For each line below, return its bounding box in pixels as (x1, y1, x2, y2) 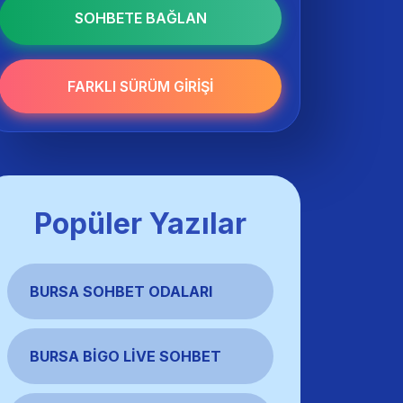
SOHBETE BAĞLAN (74, 9, 207, 27)
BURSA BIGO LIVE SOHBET (30, 347, 221, 365)
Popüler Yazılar (34, 206, 246, 241)
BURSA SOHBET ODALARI (30, 282, 212, 300)
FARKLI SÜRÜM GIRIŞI (67, 77, 213, 95)
